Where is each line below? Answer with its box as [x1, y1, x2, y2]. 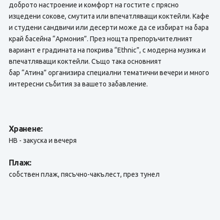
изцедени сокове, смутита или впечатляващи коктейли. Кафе [8, 12, 209, 20]
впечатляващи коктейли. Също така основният [8, 57, 162, 65]
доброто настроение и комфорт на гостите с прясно [8, 1, 179, 9]
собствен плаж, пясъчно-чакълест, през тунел [8, 170, 160, 178]
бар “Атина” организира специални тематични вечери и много [8, 69, 209, 77]
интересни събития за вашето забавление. [8, 80, 148, 88]
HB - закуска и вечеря [8, 137, 77, 144]
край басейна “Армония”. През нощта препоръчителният [8, 35, 192, 43]
